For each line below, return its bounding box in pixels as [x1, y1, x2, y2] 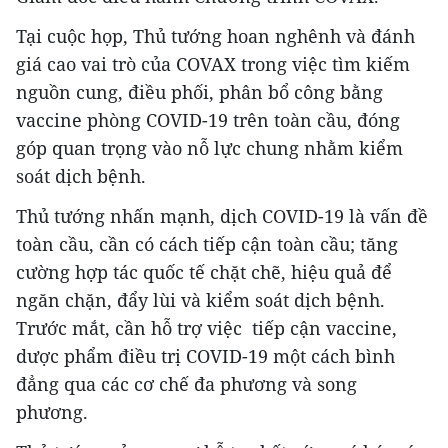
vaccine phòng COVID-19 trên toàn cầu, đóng [16, 108, 400, 133]
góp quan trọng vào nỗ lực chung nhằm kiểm [16, 136, 403, 161]
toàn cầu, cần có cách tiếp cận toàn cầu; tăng [16, 232, 398, 257]
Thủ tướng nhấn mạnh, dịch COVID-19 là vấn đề [16, 204, 428, 229]
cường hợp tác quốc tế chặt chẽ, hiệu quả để [16, 260, 392, 285]
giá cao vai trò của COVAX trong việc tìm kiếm [16, 52, 410, 77]
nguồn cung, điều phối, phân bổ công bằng [16, 80, 383, 105]
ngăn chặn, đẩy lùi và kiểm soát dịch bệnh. [16, 288, 385, 313]
